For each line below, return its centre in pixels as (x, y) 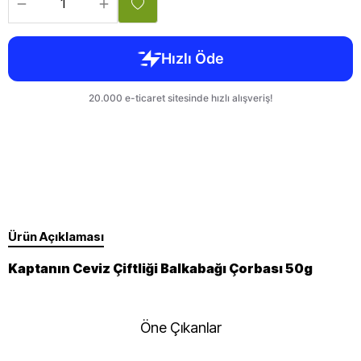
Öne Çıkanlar (180, 328)
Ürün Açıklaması (56, 237)
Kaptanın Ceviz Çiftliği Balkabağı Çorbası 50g (160, 268)
